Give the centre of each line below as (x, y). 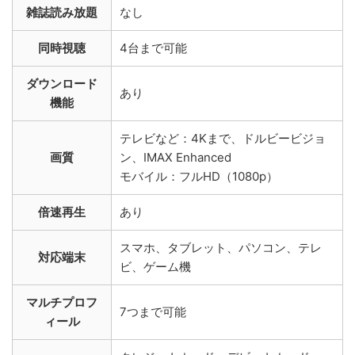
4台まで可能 (153, 48)
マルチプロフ (62, 302)
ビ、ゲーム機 (155, 266)
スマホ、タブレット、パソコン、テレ (221, 247)
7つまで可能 (153, 311)
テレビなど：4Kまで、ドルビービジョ (223, 138)
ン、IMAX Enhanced (176, 157)
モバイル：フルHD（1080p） (199, 176)
